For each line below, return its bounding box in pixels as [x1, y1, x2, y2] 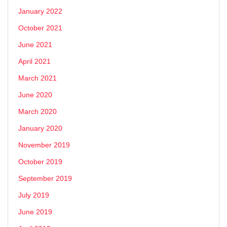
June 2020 [18, 90, 52, 99]
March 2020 [18, 107, 57, 116]
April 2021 [18, 57, 51, 65]
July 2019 [18, 191, 49, 199]
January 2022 [18, 7, 62, 15]
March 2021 [18, 73, 57, 82]
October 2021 [18, 23, 62, 32]
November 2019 [18, 140, 70, 149]
